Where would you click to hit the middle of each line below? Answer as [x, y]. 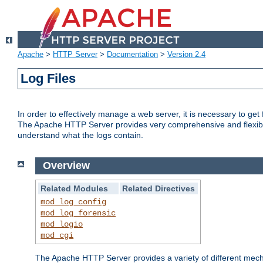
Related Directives [159, 188]
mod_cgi [57, 235]
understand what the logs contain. [80, 135]
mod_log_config [74, 202]
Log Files [48, 79]
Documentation [132, 55]
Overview [66, 166]
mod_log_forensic [78, 213]
